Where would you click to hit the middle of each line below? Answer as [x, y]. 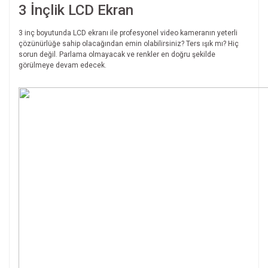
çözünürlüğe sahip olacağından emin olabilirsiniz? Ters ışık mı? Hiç [129, 44]
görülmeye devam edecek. [63, 66]
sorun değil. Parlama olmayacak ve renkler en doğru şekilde [117, 55]
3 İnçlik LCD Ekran [76, 10]
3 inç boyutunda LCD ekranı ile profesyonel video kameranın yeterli [128, 33]
